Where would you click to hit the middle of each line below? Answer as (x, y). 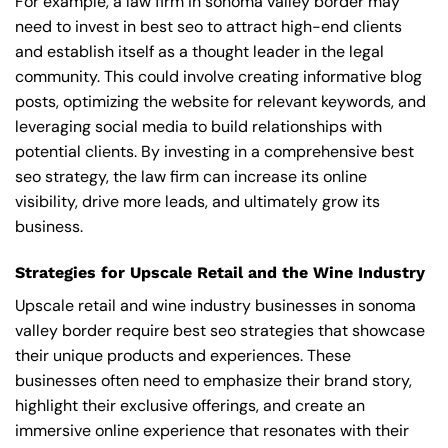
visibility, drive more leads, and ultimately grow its (197, 201)
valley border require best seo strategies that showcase (220, 330)
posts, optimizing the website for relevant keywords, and (220, 101)
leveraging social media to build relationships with (198, 126)
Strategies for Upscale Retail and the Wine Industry (220, 272)
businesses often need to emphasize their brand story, (213, 380)
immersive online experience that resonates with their (212, 430)
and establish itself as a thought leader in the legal (199, 51)
